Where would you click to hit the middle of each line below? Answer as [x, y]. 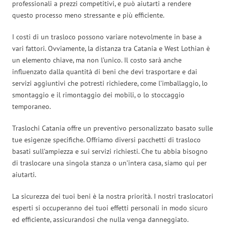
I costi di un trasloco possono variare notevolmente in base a [107, 37]
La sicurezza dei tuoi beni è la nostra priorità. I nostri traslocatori [113, 196]
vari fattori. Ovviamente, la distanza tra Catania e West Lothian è [111, 48]
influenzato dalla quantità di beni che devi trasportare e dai [105, 71]
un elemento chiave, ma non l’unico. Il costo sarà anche [97, 60]
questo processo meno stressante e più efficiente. [88, 15]
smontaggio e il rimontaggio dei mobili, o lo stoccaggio [98, 95]
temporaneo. [32, 106]
